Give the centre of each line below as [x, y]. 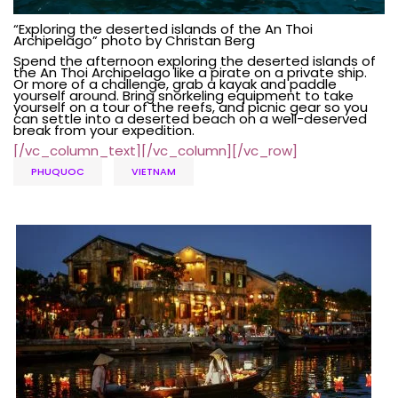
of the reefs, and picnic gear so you [249, 107]
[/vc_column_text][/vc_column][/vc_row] [155, 150]
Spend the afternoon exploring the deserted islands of [195, 60]
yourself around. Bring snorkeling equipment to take [183, 95]
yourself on [52, 107]
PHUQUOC [58, 171]
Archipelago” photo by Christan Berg [134, 40]
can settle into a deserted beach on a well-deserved [190, 118]
